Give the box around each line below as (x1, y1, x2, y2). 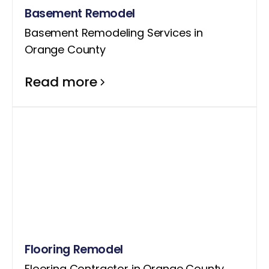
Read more (25, 72, 97, 91)
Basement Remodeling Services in (25, 25, 204, 40)
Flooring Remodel (25, 241, 123, 258)
